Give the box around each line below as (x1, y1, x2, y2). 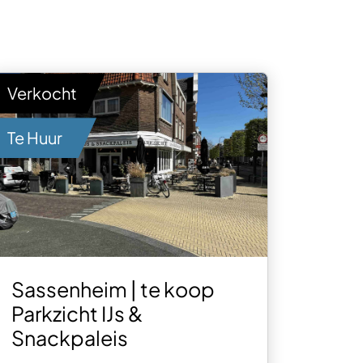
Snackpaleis (11, 324, 129, 351)
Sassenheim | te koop (11, 275, 216, 302)
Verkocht (7, 83, 78, 104)
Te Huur (7, 127, 63, 148)
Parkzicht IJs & (11, 300, 143, 327)
